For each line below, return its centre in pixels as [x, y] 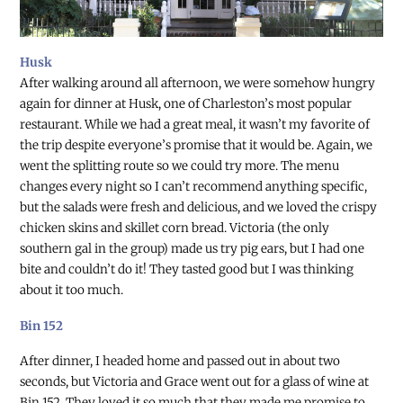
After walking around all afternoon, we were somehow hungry [198, 83]
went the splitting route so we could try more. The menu [180, 166]
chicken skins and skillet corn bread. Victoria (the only [175, 228]
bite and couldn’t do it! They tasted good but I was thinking [187, 269]
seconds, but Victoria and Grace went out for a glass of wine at [195, 382]
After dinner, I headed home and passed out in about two [180, 362]
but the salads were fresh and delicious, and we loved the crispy [199, 207]
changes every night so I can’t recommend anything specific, [194, 186]
